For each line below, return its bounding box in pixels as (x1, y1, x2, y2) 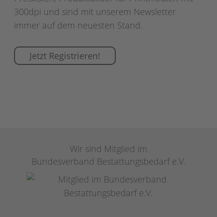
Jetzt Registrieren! (30, 50, 101, 62)
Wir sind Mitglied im (70, 143, 147, 155)
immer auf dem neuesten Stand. (14, 19, 143, 31)
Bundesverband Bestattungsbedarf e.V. (31, 155, 186, 167)
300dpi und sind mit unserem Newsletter (14, 6, 176, 17)
